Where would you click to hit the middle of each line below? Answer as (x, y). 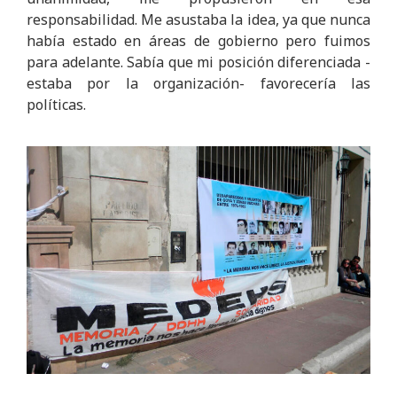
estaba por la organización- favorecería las (198, 83)
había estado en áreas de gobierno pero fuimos (198, 41)
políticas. (56, 105)
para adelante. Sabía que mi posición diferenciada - (198, 62)
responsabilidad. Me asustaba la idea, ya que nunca (198, 19)
